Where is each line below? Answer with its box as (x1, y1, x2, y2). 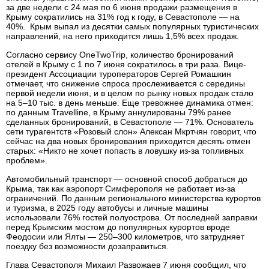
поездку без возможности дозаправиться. (6, 241, 169, 251)
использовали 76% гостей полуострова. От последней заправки (6, 213, 258, 222)
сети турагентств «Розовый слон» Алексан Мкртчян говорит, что (6, 127, 256, 136)
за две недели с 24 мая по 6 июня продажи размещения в (6, 2, 237, 12)
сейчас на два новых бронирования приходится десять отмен (6, 136, 250, 146)
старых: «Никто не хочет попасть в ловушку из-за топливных (6, 146, 244, 156)
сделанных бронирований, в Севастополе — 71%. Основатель (6, 117, 253, 127)
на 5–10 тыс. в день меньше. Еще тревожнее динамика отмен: (6, 98, 253, 107)
